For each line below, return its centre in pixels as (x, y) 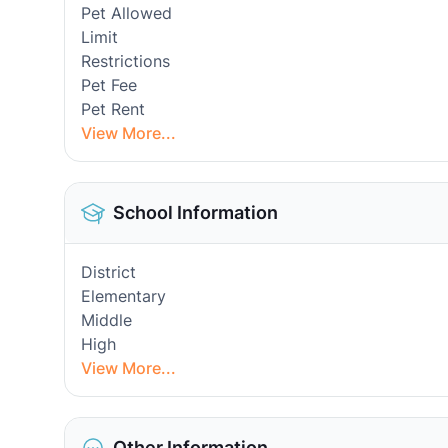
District (108, 272)
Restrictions (125, 61)
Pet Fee (109, 85)
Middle (106, 320)
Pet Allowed (126, 13)
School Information (195, 212)
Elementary (123, 296)
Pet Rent (113, 109)
